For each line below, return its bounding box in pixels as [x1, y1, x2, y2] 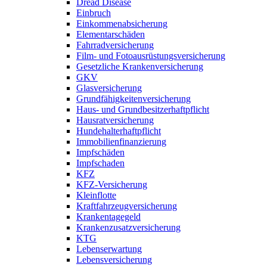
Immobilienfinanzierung [76, 136, 166, 147]
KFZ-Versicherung [76, 179, 147, 190]
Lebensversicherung [76, 254, 152, 265]
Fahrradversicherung [76, 39, 154, 50]
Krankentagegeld [76, 211, 141, 222]
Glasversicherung [76, 82, 142, 93]
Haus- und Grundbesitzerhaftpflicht [76, 104, 209, 114]
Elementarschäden [76, 29, 145, 39]
